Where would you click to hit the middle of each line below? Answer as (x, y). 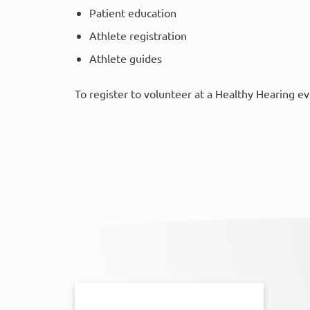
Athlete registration (138, 35)
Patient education (133, 12)
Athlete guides (125, 58)
